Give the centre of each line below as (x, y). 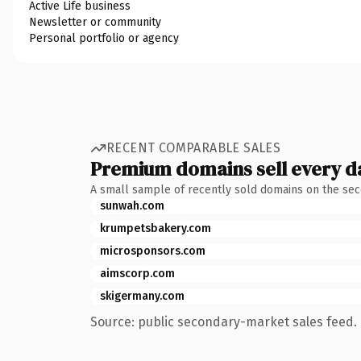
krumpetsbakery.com (156, 228)
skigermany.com (142, 296)
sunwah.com (132, 205)
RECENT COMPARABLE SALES (194, 148)
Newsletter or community (95, 22)
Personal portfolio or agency (104, 38)
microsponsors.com (153, 251)
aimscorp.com (137, 273)
